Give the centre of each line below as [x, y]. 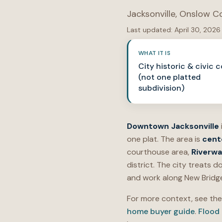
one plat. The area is [165, 139]
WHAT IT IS [154, 53]
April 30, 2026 [197, 30]
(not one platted [169, 77]
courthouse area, [159, 152]
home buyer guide [161, 211]
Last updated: [150, 30]
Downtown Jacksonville [173, 126]
